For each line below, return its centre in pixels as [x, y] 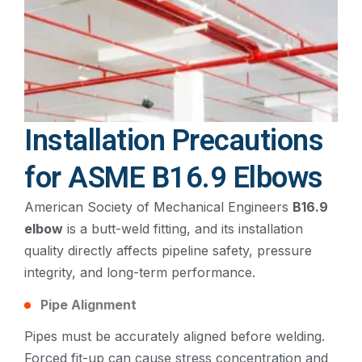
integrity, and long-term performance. [140, 272]
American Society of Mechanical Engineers [158, 206]
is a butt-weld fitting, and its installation [183, 228]
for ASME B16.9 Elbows [174, 177]
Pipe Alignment [88, 304]
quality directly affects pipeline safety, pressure [168, 250]
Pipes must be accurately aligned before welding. [175, 336]
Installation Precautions [174, 140]
